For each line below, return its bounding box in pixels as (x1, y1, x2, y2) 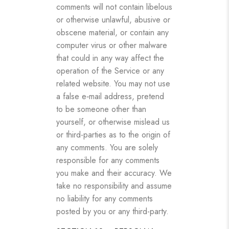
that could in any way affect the (56, 52, 164, 64)
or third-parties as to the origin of (56, 128, 170, 141)
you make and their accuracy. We (56, 167, 172, 179)
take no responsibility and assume (56, 179, 172, 192)
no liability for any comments (56, 192, 153, 204)
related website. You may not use (56, 77, 170, 89)
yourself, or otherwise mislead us (56, 116, 170, 128)
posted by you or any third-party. (56, 205, 169, 217)
